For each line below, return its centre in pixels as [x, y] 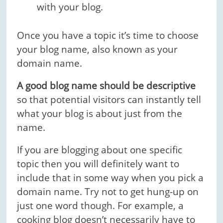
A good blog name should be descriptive [107, 85]
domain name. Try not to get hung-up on [108, 191]
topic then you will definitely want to [98, 164]
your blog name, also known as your [98, 49]
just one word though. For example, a [101, 205]
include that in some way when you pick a [111, 177]
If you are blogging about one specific [100, 150]
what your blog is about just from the [100, 113]
